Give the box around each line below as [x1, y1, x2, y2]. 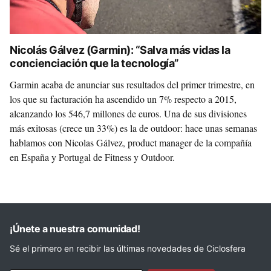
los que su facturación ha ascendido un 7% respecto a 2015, [10, 93, 237, 105]
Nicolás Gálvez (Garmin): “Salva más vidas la [10, 44, 230, 56]
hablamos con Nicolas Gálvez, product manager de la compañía [10, 136, 252, 149]
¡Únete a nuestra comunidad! [10, 223, 140, 235]
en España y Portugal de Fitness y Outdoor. [10, 151, 175, 163]
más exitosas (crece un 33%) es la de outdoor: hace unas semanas [10, 122, 257, 134]
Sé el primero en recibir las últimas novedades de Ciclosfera [10, 243, 246, 253]
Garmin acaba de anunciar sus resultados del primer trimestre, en [10, 78, 255, 91]
